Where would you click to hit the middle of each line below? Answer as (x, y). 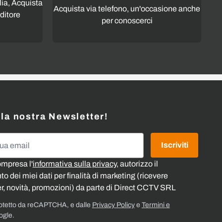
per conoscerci (127, 20)
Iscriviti (174, 145)
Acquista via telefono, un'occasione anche (127, 8)
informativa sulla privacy (74, 164)
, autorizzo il (137, 164)
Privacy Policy (113, 205)
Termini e (156, 205)
